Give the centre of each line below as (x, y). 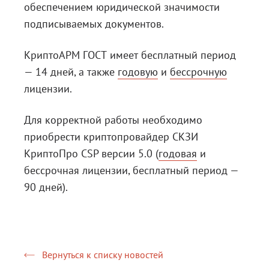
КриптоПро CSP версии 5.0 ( (91, 153)
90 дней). (46, 187)
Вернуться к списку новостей (103, 255)
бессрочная (52, 170)
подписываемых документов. (94, 24)
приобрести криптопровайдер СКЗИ (111, 137)
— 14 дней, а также (71, 72)
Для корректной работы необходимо (113, 120)
